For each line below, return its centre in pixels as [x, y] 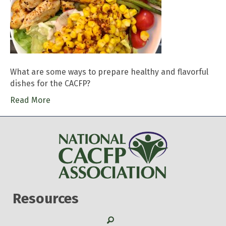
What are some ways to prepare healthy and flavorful [109, 72]
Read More [30, 100]
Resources [46, 198]
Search [120, 219]
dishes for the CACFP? [50, 83]
